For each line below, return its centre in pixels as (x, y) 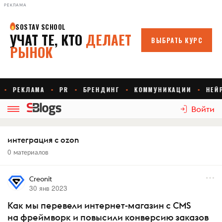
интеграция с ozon (43, 140)
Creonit (40, 179)
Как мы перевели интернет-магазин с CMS (99, 205)
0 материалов (28, 152)
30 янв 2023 (48, 188)
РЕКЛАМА (15, 5)
